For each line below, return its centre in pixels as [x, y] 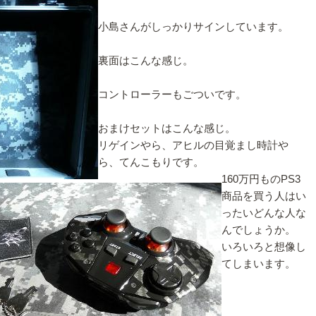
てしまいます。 [259, 263]
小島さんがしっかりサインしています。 [193, 26]
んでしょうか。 [259, 230]
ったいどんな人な [264, 213]
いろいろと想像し [264, 247]
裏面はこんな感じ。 [146, 60]
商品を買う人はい [264, 196]
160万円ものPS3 [261, 179]
